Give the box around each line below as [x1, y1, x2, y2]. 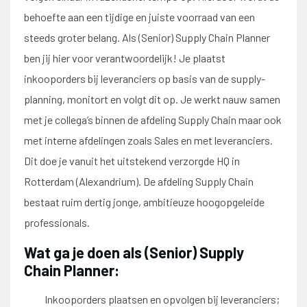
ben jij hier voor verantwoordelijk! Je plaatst [24, 51, 225, 64]
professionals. [24, 216, 90, 229]
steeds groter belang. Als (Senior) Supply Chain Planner [24, 31, 270, 44]
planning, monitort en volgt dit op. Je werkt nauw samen [24, 93, 280, 106]
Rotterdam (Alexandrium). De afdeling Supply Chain [24, 175, 254, 188]
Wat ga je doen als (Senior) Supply [24, 243, 244, 261]
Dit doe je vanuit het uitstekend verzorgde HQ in [24, 154, 240, 167]
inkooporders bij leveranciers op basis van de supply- [24, 72, 265, 85]
